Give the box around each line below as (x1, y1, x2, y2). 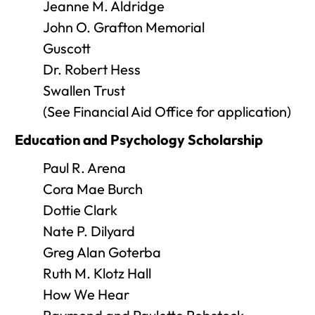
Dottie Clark (43, 201, 117, 219)
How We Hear (43, 285, 129, 303)
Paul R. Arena (43, 159, 126, 176)
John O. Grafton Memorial (43, 18, 205, 36)
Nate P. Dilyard (43, 222, 135, 240)
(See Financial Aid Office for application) (43, 103, 291, 120)
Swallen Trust (43, 82, 125, 99)
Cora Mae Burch (43, 180, 143, 198)
